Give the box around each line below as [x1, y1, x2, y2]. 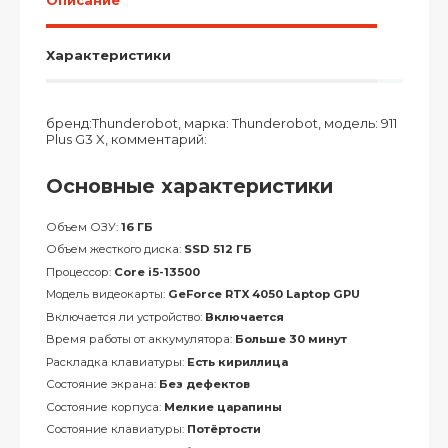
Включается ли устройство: [45, 309, 205, 324]
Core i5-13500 [113, 264, 200, 279]
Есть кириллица [186, 354, 288, 369]
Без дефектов [158, 377, 250, 391]
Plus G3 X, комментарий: [45, 131, 207, 147]
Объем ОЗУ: [45, 219, 121, 234]
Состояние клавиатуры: [45, 422, 187, 436]
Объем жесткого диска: [45, 242, 184, 256]
